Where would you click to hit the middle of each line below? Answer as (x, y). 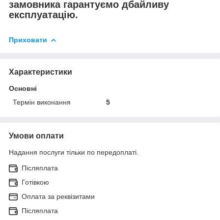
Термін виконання (42, 102)
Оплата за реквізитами (58, 196)
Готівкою (35, 182)
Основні (23, 88)
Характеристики (41, 72)
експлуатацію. (43, 14)
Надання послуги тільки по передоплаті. (74, 152)
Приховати (28, 40)
